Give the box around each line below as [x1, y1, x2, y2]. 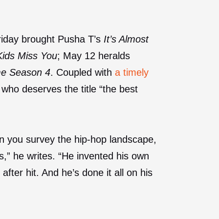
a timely [115, 66, 149, 78]
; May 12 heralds [57, 50, 130, 61]
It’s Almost [104, 33, 149, 44]
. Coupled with [50, 66, 115, 78]
